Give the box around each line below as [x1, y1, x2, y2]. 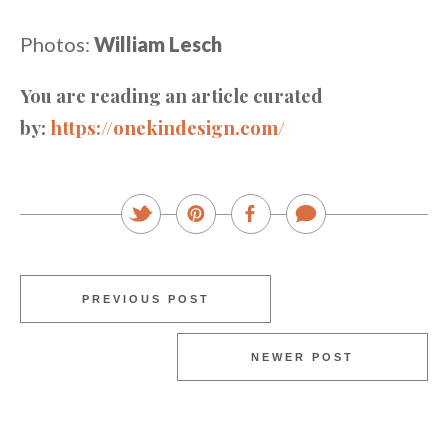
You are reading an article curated [20, 83, 323, 109]
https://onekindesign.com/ [50, 115, 285, 141]
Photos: [20, 32, 94, 57]
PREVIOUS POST [81, 293, 210, 306]
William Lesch [94, 32, 222, 57]
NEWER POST [251, 351, 354, 364]
